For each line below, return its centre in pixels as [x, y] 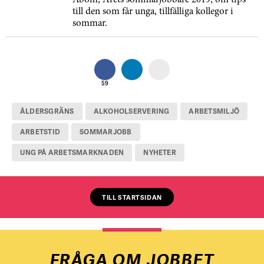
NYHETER [160, 152]
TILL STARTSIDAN [132, 197]
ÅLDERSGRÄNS [47, 111]
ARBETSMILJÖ [214, 111]
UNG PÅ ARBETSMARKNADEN [72, 152]
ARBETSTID [40, 132]
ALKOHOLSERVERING [131, 111]
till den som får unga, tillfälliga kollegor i [153, 12]
